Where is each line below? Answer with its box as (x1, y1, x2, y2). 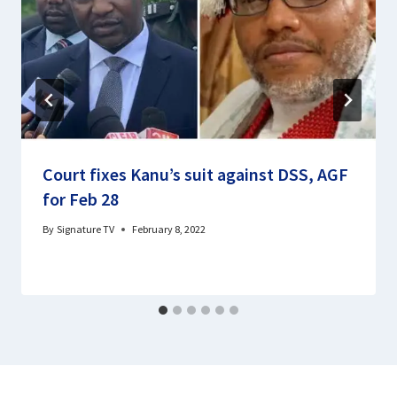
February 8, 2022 (132, 222, 206, 237)
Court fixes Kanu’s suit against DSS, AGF (43, 163, 348, 186)
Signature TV (57, 222, 115, 237)
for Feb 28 (43, 188, 119, 211)
